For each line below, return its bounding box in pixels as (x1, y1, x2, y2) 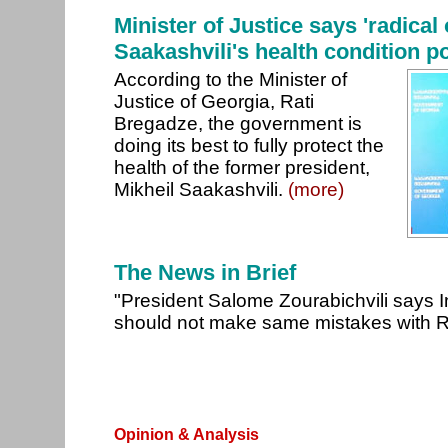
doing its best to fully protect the (114, 135, 384, 156)
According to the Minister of (114, 69, 347, 90)
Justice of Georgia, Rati (114, 91, 314, 112)
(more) (288, 179, 344, 200)
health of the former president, (114, 157, 370, 178)
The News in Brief (114, 260, 296, 285)
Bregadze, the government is (114, 113, 362, 134)
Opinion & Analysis (114, 426, 259, 443)
